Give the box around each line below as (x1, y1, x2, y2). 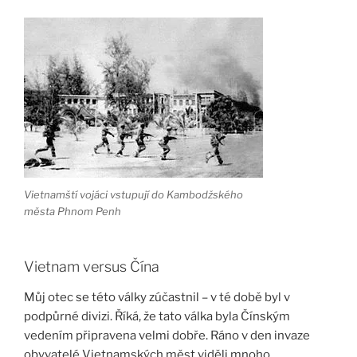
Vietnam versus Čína (24, 258, 159, 276)
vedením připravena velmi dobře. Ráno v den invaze (24, 328, 310, 343)
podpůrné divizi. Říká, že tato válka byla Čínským (24, 308, 290, 324)
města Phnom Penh (24, 204, 121, 218)
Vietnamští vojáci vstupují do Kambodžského (24, 187, 243, 201)
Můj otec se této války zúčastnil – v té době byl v (24, 289, 290, 304)
